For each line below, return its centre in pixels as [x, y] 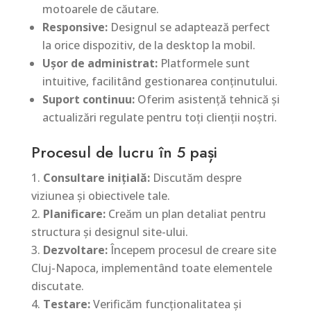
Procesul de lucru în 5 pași [124, 152]
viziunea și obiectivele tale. [100, 196]
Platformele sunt [203, 63]
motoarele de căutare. [100, 9]
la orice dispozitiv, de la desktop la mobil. [149, 45]
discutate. [57, 286]
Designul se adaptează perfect [188, 27]
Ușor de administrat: [100, 63]
